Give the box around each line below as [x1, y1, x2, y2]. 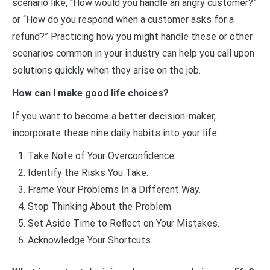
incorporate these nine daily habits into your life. [12, 127, 219, 139]
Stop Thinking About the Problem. [27, 200, 173, 212]
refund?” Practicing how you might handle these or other [12, 30, 253, 42]
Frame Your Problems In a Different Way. [27, 183, 201, 195]
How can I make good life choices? [12, 87, 169, 99]
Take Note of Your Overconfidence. [27, 149, 176, 162]
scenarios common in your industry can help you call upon [12, 47, 254, 59]
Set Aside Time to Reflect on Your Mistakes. [27, 217, 219, 229]
